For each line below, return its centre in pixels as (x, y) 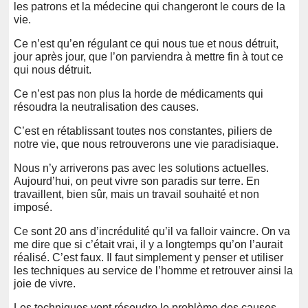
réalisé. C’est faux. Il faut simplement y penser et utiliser (148, 257)
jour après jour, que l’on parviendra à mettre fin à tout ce (148, 56)
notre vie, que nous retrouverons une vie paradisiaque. (146, 144)
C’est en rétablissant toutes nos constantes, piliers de (143, 131)
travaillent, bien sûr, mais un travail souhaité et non (136, 194)
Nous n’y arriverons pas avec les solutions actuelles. (141, 168)
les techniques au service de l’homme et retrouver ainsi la (153, 270)
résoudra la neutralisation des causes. (106, 107)
